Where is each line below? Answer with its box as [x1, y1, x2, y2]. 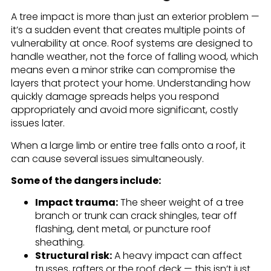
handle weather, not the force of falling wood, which [10, 50, 258, 64]
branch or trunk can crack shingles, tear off [34, 209, 237, 223]
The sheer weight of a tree [117, 195, 244, 210]
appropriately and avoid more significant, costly [10, 103, 238, 117]
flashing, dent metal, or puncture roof [34, 222, 211, 237]
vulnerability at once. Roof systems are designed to [10, 36, 253, 51]
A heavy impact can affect [111, 249, 242, 263]
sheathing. [34, 235, 85, 250]
